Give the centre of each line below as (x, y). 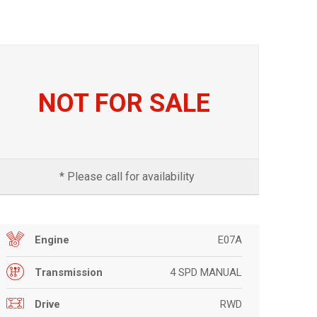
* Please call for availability (125, 176)
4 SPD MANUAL (206, 272)
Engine (52, 240)
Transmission (69, 272)
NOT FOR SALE (125, 103)
